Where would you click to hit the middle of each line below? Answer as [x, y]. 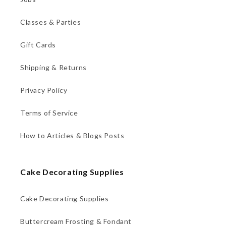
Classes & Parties [51, 22]
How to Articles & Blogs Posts [72, 135]
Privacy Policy [44, 90]
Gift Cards [38, 44]
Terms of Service [49, 112]
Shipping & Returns [53, 67]
